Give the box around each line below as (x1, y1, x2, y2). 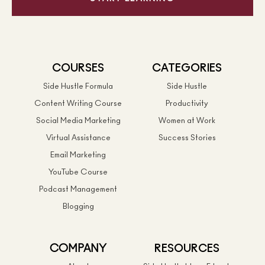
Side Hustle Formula (43, 83, 113, 91)
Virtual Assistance (46, 134, 111, 143)
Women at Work (159, 117, 215, 125)
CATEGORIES (152, 63, 222, 75)
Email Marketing (50, 151, 106, 160)
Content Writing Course (34, 100, 122, 108)
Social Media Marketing (35, 117, 121, 125)
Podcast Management (39, 186, 117, 194)
